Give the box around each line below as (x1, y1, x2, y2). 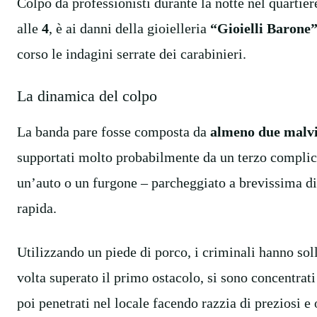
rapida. (17, 200, 57, 216)
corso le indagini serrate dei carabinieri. (17, 45, 246, 62)
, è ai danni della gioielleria (49, 20, 210, 36)
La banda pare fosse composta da (17, 123, 210, 139)
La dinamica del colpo (17, 86, 157, 105)
